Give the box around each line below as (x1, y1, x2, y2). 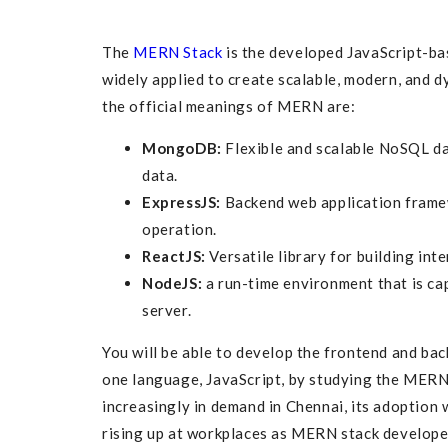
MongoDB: (142, 139, 222, 158)
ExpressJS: (142, 193, 221, 212)
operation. (142, 220, 217, 239)
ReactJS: (142, 247, 206, 266)
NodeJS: (142, 274, 203, 293)
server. (142, 301, 192, 320)
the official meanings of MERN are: (102, 97, 356, 116)
